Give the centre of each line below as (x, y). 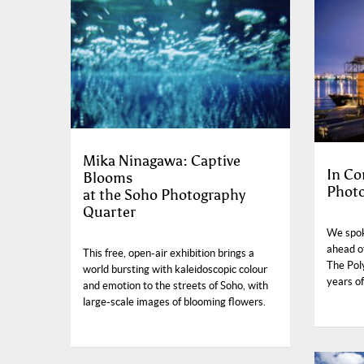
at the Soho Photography (164, 195)
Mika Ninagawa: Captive (162, 161)
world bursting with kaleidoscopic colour (175, 270)
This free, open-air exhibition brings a (169, 253)
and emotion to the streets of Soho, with (175, 286)
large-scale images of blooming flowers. (174, 302)
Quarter (109, 212)
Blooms (109, 178)
